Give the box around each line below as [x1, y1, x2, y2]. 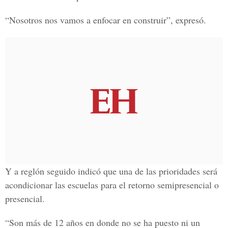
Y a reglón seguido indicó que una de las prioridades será [5, 165, 217, 177]
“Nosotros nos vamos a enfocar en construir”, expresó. [5, 14, 206, 26]
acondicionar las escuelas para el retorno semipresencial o [5, 179, 219, 191]
